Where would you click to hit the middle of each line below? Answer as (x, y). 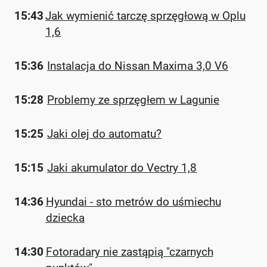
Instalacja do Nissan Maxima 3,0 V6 (138, 66)
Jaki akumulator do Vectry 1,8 (122, 168)
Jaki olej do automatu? (104, 134)
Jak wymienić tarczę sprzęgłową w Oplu (146, 16)
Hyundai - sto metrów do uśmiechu (133, 202)
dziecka (65, 218)
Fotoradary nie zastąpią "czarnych (129, 252)
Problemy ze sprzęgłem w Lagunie (133, 100)
